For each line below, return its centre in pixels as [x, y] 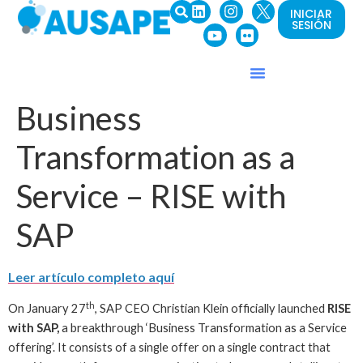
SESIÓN [311, 25]
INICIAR [312, 14]
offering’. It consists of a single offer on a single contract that [169, 348]
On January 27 [47, 309]
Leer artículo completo [78, 276]
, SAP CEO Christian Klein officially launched [211, 309]
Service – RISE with [151, 196]
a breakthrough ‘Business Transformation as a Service [204, 328]
